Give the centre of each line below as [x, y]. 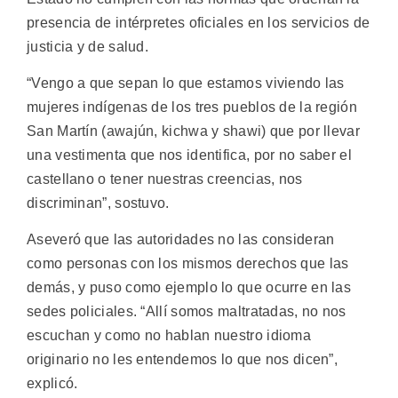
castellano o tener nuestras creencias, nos [165, 179]
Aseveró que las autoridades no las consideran [181, 240]
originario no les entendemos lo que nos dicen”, [183, 360]
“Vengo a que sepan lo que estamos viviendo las [186, 83]
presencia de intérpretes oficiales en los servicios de [199, 22]
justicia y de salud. [88, 46]
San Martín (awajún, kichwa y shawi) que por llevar [193, 131]
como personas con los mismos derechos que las [188, 264]
